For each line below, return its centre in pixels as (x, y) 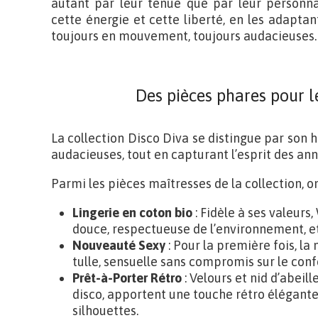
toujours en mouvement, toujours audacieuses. (184, 36)
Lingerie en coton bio (132, 213)
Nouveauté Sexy (119, 245)
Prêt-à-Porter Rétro (127, 278)
